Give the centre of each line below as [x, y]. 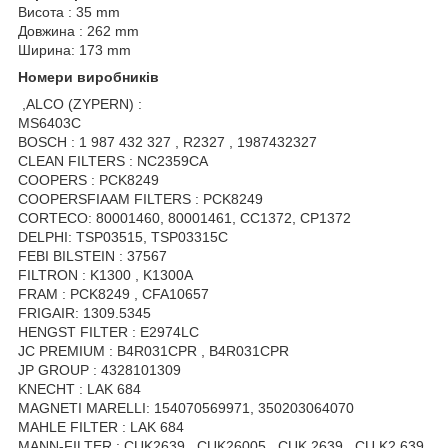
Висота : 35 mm [69, 11]
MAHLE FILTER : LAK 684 [101, 426]
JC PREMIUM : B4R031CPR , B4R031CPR [153, 350]
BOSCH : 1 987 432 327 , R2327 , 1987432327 [167, 141]
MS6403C [49, 122]
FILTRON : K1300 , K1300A [105, 274]
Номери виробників [88, 76]
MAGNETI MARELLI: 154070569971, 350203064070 [186, 407]
